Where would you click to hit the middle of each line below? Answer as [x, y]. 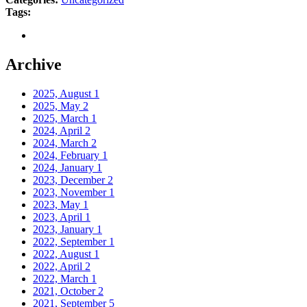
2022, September [71, 242]
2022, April [59, 267]
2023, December [70, 180]
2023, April [59, 217]
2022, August [63, 254]
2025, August [63, 94]
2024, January [65, 168]
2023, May [58, 205]
